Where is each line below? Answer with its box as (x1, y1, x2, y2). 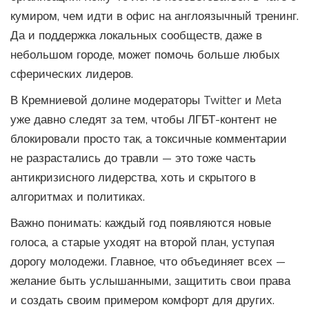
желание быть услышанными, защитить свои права (10, 273, 290, 290)
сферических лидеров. (10, 66, 133, 83)
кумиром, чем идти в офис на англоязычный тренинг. (10, 8, 299, 25)
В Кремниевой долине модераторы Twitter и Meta (10, 92, 281, 109)
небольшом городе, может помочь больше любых (10, 47, 280, 63)
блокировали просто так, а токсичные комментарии (10, 131, 287, 148)
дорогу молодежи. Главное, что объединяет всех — (10, 254, 286, 270)
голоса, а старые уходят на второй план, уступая (10, 235, 275, 251)
